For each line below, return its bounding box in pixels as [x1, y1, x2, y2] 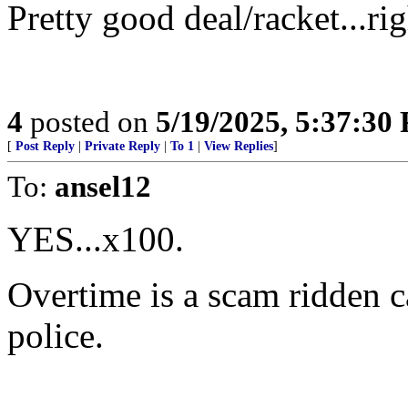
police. [7, 316, 104, 355]
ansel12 [55, 169, 151, 203]
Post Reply [15, 139, 75, 153]
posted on [23, 105, 156, 138]
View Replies [204, 139, 273, 153]
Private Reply [85, 139, 160, 153]
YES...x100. [7, 219, 184, 259]
